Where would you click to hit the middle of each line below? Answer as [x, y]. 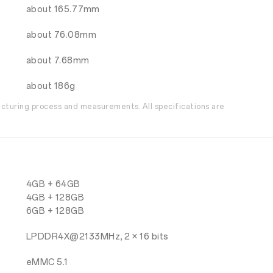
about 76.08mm [61, 35]
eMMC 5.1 [47, 262]
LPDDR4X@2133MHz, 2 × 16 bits [97, 237]
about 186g [51, 86]
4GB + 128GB [55, 198]
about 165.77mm [63, 9]
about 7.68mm [58, 61]
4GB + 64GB [53, 184]
